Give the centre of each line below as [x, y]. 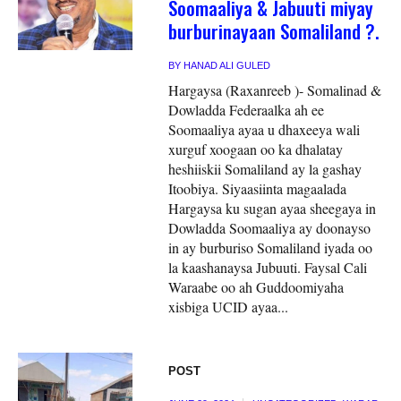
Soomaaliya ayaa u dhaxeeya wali [264, 129]
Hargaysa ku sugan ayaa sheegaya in [273, 208]
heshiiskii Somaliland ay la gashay [265, 168]
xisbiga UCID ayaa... [229, 306]
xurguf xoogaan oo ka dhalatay [256, 149]
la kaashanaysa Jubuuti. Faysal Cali [268, 267]
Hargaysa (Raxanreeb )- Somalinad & [275, 90]
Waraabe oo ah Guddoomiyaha [256, 286]
